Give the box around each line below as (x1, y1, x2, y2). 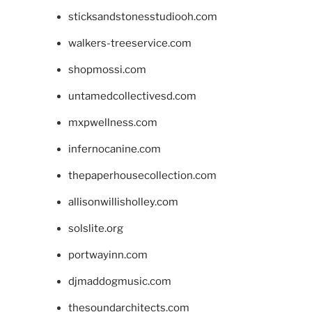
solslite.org (68, 221, 123, 235)
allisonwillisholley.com (68, 195, 178, 208)
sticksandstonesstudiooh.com (68, 10, 217, 23)
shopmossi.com (68, 63, 146, 76)
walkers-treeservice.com (68, 36, 192, 49)
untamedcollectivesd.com (68, 89, 196, 102)
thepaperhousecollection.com (68, 169, 217, 182)
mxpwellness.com (68, 116, 157, 129)
